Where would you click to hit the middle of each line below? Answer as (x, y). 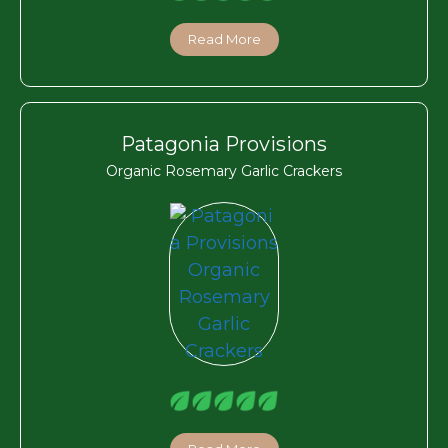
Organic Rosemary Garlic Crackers (224, 170)
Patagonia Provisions (224, 143)
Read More (224, 38)
